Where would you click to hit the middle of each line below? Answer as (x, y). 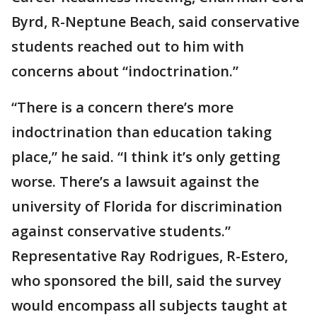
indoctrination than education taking (142, 132)
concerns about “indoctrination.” (125, 71)
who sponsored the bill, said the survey (146, 281)
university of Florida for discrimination (147, 206)
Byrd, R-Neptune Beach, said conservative (155, 22)
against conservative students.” (121, 231)
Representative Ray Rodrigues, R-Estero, (150, 256)
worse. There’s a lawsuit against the (135, 181)
